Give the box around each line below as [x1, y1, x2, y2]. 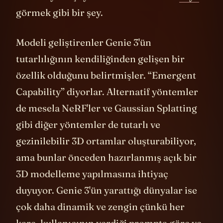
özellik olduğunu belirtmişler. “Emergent [16, 84, 196, 97]
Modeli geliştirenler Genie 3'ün [16, 51, 151, 64]
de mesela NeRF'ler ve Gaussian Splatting [16, 117, 197, 129]
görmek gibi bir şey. [16, 21, 107, 34]
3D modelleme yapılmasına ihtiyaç [16, 183, 168, 195]
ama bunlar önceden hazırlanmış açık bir [16, 166, 197, 179]
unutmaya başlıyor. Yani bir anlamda [16, 5, 179, 17]
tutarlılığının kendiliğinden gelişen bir [16, 68, 185, 80]
